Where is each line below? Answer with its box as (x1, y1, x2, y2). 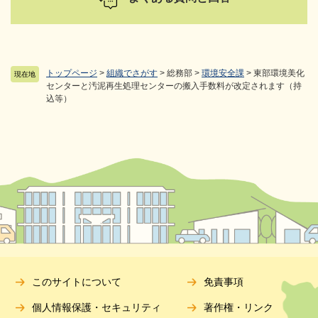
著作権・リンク (204, 301, 274, 313)
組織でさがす (106, 68, 158, 78)
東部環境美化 (253, 68, 305, 78)
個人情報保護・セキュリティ (32, 301, 162, 313)
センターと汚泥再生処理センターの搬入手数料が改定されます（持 (46, 81, 302, 91)
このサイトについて (32, 275, 122, 287)
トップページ (46, 68, 97, 78)
